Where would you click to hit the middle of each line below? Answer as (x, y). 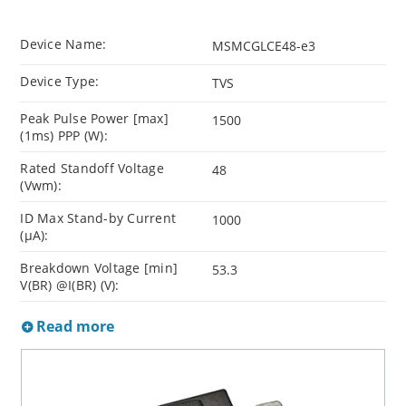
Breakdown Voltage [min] (99, 268)
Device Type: (60, 82)
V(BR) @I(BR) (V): (70, 285)
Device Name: (63, 44)
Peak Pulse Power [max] (94, 119)
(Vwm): (41, 186)
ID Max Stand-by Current (98, 218)
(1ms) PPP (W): (64, 136)
